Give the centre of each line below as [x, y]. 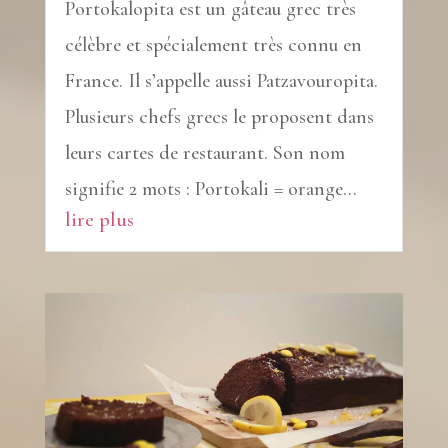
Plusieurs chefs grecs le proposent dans [219, 117]
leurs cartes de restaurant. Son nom [204, 153]
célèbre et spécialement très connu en [213, 45]
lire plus [99, 220]
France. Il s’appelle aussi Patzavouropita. [221, 81]
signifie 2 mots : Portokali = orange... [210, 189]
